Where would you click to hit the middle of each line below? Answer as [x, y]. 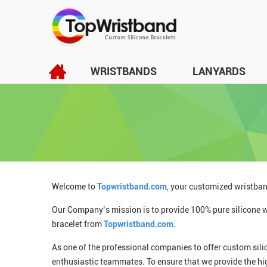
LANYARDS [219, 71]
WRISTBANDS [124, 71]
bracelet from [78, 224]
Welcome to [74, 187]
